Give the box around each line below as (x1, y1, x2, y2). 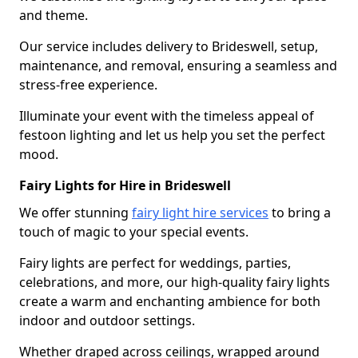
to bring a (268, 203, 331, 221)
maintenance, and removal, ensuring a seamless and (19, 56, 337, 74)
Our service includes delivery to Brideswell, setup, (19, 37, 318, 55)
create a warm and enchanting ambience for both (19, 292, 320, 310)
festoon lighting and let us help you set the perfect (19, 125, 325, 144)
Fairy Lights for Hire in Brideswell (19, 176, 231, 194)
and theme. (19, 6, 88, 24)
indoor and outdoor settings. (19, 311, 195, 329)
